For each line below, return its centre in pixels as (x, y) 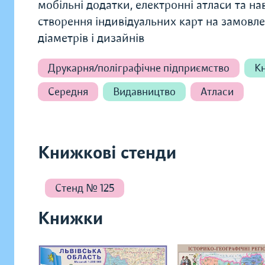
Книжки (70, 219)
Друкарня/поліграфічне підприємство (139, 68)
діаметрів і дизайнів (91, 38)
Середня (68, 92)
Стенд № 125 (85, 188)
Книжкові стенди (107, 153)
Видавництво (144, 92)
